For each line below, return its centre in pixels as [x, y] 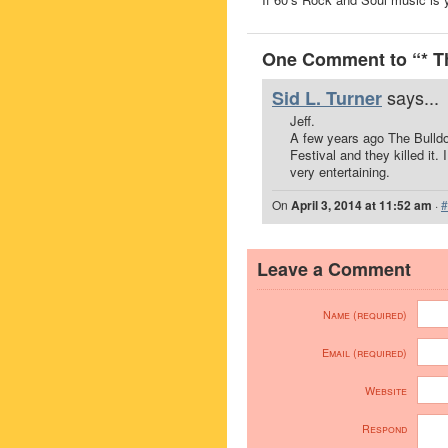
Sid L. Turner [327, 98]
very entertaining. [340, 171]
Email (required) [364, 352]
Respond [384, 428]
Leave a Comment [334, 269]
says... [413, 97]
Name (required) [365, 314]
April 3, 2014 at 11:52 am [361, 205]
